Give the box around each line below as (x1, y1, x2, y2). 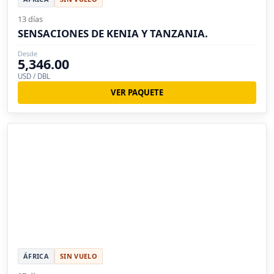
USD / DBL (18, 72, 50, 81)
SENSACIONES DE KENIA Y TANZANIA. (18, 26, 208, 41)
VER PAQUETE (111, 87, 163, 98)
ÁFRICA (23, 251, 49, 261)
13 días (18, 13, 43, 25)
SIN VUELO (59, 251, 97, 261)
